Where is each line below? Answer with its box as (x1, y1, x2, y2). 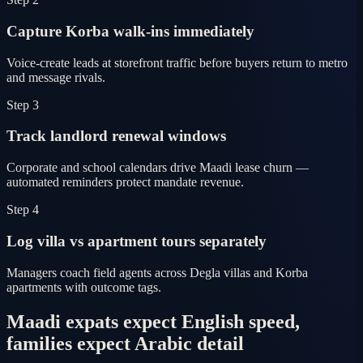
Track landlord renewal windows (6, 127, 226, 145)
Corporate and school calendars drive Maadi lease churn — (6, 160, 309, 175)
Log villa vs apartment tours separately (6, 232, 267, 250)
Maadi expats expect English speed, (6, 310, 300, 332)
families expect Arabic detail (6, 332, 244, 354)
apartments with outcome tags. (6, 280, 161, 294)
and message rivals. (6, 70, 105, 84)
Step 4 (6, 203, 39, 217)
